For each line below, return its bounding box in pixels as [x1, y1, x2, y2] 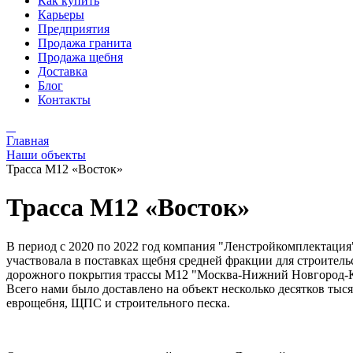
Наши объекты [6, 148, 86, 162]
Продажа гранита [38, 36, 132, 50]
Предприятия [38, 22, 110, 35]
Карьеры [38, 8, 84, 21]
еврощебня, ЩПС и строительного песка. [6, 295, 230, 310]
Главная [6, 134, 49, 147]
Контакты [38, 93, 91, 106]
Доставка [38, 65, 87, 78]
